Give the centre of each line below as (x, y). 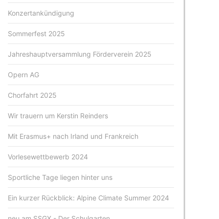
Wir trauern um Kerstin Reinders (58, 116)
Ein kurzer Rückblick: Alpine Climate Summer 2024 (89, 198)
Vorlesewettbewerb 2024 (48, 157)
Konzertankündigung (41, 13)
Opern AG (24, 75)
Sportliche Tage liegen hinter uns (60, 177)
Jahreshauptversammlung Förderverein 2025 (80, 54)
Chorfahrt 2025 (33, 95)
